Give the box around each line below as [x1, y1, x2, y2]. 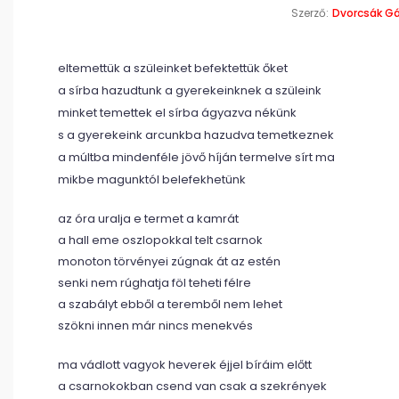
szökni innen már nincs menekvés [58, 317, 253, 334]
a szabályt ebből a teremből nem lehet [58, 296, 282, 313]
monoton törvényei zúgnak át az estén [58, 253, 281, 270]
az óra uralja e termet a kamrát [58, 210, 239, 227]
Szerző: [291, 5, 329, 20]
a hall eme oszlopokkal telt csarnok [58, 232, 263, 248]
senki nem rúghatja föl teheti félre [58, 274, 251, 291]
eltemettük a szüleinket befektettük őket [58, 60, 288, 77]
